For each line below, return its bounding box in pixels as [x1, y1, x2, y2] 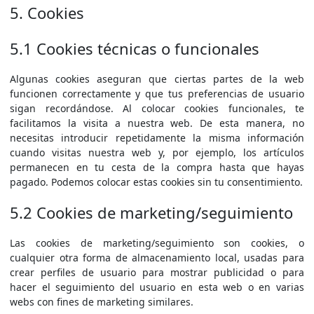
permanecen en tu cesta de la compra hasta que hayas [10, 161, 304, 174]
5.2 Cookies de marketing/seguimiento [10, 202, 293, 223]
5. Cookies [10, 2, 84, 23]
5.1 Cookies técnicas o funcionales [10, 38, 259, 59]
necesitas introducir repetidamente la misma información [10, 131, 304, 144]
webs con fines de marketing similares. [10, 295, 193, 308]
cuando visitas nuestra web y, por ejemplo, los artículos [10, 146, 304, 159]
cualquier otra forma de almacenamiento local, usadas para [10, 251, 304, 264]
